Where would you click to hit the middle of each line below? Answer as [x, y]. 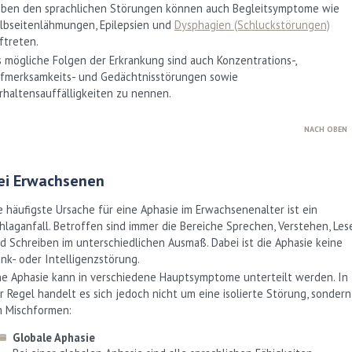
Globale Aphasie [54, 337]
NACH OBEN [326, 130]
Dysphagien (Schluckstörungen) [252, 24]
